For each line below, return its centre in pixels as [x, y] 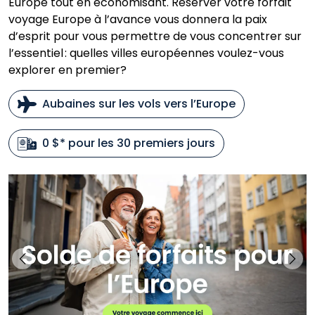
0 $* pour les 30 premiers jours [129, 143]
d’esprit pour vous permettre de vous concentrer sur [155, 37]
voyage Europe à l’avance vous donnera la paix [138, 20]
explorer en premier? [67, 70]
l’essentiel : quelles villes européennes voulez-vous [146, 53]
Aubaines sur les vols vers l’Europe [139, 104]
